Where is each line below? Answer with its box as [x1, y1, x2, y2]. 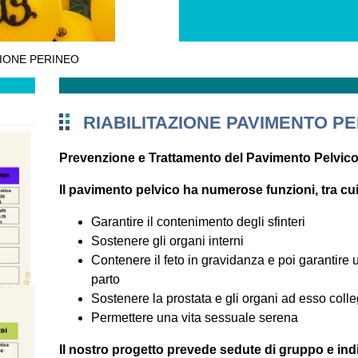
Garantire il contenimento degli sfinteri [91, 215, 305, 229]
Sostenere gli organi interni [91, 234, 244, 248]
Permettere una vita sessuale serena [91, 311, 352, 324]
